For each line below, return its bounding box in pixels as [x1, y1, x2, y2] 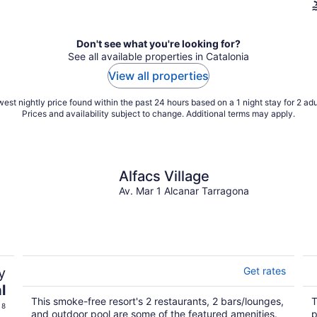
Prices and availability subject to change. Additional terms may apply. [22, 108, 295, 119]
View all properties [108, 68, 209, 83]
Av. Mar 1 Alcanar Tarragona [119, 184, 249, 197]
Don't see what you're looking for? [76, 37, 241, 50]
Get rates [243, 264, 286, 277]
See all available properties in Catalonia [68, 50, 249, 62]
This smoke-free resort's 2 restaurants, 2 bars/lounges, [31, 294, 284, 307]
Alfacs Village [119, 167, 209, 185]
